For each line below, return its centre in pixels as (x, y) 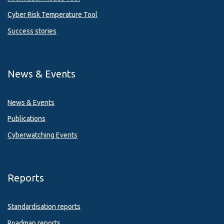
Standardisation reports (44, 207)
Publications (26, 119)
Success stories (32, 31)
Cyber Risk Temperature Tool (52, 15)
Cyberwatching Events (42, 135)
